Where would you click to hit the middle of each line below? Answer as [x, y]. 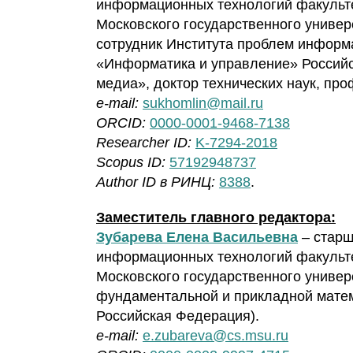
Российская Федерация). [178, 316]
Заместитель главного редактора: [216, 218]
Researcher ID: [144, 143]
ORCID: [121, 123]
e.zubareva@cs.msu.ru [216, 336]
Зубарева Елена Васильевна [197, 238]
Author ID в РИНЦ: [158, 182]
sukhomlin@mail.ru [203, 104]
